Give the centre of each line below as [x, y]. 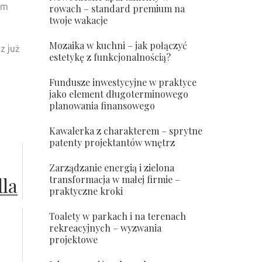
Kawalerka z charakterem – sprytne [125, 131]
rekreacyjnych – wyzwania [105, 228]
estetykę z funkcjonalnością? [110, 57]
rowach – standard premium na [117, 8]
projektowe [73, 239]
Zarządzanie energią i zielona [111, 168]
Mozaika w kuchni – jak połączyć [118, 45]
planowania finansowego [102, 106]
